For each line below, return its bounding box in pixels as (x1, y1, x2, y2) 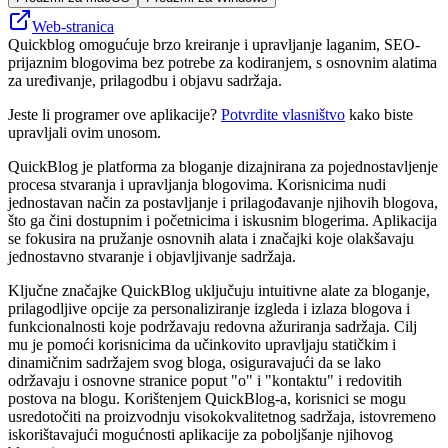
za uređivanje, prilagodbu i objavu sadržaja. (8, 71, 282, 89)
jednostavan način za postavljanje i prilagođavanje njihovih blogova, (8, 193, 438, 211)
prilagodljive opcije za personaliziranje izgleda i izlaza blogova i (8, 299, 410, 317)
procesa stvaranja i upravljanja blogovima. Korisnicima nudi (8, 175, 386, 193)
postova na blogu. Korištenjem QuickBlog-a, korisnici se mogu (8, 389, 406, 407)
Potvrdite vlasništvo (221, 105, 345, 123)
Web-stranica (32, 17, 114, 35)
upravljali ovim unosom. (8, 123, 161, 141)
